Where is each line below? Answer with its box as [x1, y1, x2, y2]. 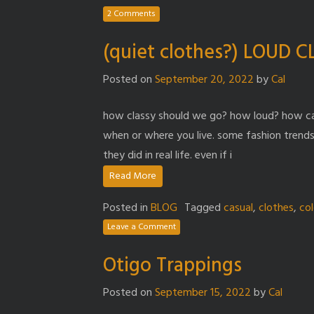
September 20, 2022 [155, 70, 254, 89]
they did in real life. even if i [103, 146, 232, 165]
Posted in [103, 198, 151, 217]
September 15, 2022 [155, 283, 251, 302]
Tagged [184, 198, 224, 217]
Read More [109, 168, 156, 184]
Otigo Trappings [103, 250, 242, 282]
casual [224, 198, 253, 217]
